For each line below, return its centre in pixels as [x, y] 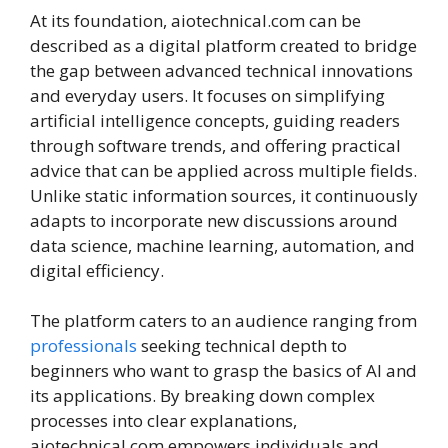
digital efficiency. [97, 270]
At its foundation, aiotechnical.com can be [195, 20]
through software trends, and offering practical [215, 145]
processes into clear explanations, [163, 421]
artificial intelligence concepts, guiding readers [215, 120]
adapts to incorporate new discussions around [214, 220]
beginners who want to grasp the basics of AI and [223, 371]
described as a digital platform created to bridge [223, 45]
